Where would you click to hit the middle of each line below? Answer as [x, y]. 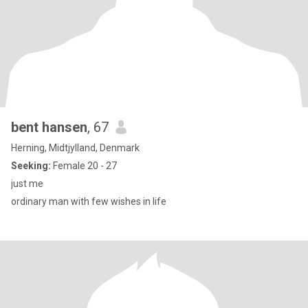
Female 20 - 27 [84, 166]
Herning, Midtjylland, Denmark [75, 148]
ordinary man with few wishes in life [89, 201]
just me [27, 184]
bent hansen [49, 127]
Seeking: [31, 166]
